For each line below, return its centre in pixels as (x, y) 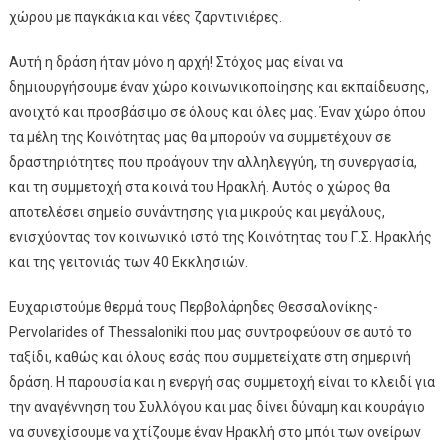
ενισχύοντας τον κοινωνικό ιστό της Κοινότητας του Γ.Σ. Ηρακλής (220, 237)
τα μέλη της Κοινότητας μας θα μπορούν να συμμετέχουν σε (199, 137)
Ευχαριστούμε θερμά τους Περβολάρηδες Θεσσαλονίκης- (193, 307)
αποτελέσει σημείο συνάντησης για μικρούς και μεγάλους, (196, 212)
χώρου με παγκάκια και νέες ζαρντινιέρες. (145, 17)
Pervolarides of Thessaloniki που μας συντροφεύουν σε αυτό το (210, 332)
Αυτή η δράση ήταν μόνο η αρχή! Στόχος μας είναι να (175, 62)
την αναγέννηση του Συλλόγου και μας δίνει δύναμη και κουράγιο (216, 407)
